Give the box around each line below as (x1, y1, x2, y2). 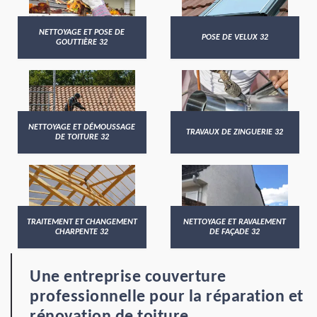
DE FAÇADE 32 (209, 228, 260, 236)
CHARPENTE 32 (55, 228, 109, 236)
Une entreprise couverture (30, 269, 226, 286)
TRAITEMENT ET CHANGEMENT (26, 218, 137, 226)
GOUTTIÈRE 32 (56, 38, 108, 47)
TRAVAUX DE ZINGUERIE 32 (186, 128, 284, 137)
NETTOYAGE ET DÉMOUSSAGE (28, 123, 136, 132)
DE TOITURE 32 (54, 133, 109, 142)
